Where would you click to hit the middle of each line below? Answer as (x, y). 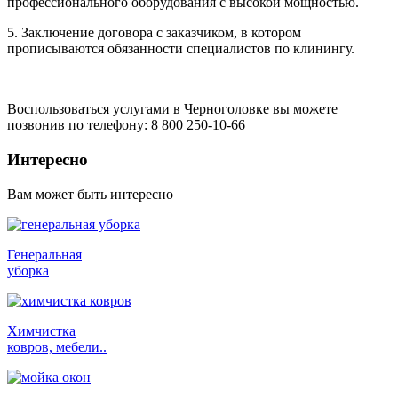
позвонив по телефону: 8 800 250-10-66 (126, 125)
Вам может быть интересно (90, 194)
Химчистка (41, 330)
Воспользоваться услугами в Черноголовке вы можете (172, 109)
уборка (28, 270)
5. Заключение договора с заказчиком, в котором (154, 33)
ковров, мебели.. (57, 346)
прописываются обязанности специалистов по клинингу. (181, 49)
